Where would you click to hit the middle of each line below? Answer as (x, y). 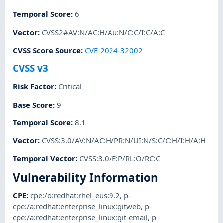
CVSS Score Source (47, 50)
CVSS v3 (31, 68)
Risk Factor (34, 86)
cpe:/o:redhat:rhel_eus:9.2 (75, 195)
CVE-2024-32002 (114, 50)
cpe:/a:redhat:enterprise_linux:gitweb (77, 206)
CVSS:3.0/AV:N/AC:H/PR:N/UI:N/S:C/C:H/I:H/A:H (124, 141)
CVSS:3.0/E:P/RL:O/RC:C (120, 159)
